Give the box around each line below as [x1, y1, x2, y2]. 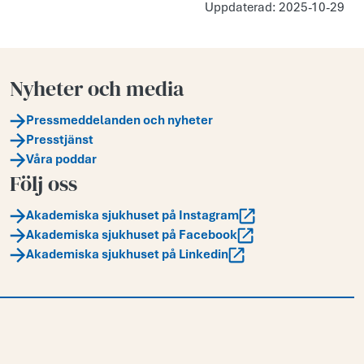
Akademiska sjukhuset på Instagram [26, 207, 239, 224]
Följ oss [10, 169, 77, 199]
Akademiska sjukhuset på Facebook [26, 227, 237, 244]
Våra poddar [26, 151, 97, 168]
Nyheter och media [10, 74, 184, 104]
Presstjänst [26, 132, 93, 149]
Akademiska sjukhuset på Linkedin [26, 246, 228, 263]
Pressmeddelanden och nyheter [26, 112, 213, 129]
